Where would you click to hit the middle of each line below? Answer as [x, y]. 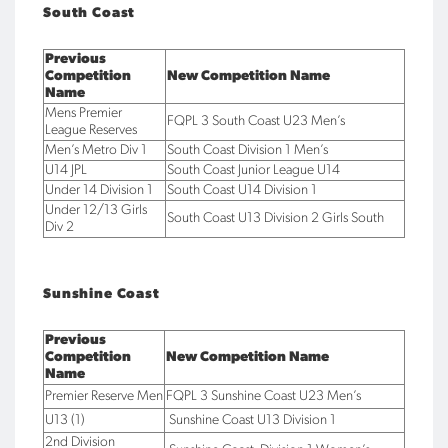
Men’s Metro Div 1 [96, 150]
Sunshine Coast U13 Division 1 [251, 420]
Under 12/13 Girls [96, 210]
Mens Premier [83, 113]
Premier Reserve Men [104, 396]
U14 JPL [66, 170]
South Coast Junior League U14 [253, 170]
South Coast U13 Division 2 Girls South [275, 218]
